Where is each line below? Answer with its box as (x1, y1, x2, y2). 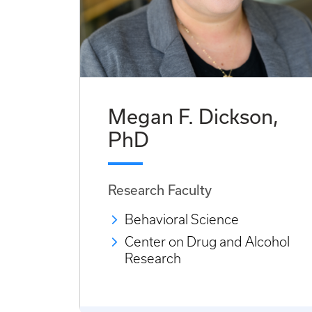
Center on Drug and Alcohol (125, 235, 290, 250)
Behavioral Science (125, 212, 239, 228)
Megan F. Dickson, (108, 104, 279, 128)
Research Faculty (108, 182, 212, 198)
